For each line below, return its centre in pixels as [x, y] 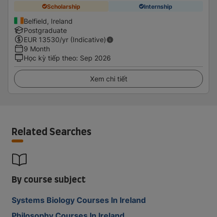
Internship [158, 6]
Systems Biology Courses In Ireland [79, 200]
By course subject [49, 179]
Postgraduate [45, 30]
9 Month [37, 49]
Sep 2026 [95, 58]
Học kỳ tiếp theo [50, 58]
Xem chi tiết [108, 79]
